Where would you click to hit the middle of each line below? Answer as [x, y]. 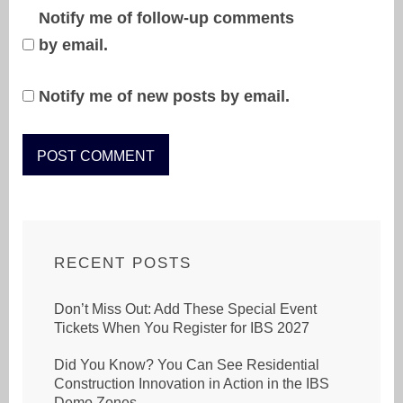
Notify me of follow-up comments [166, 18]
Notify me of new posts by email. [164, 96]
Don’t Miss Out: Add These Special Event [185, 309]
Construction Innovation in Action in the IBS [192, 383]
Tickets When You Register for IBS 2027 [182, 327]
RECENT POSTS [123, 263]
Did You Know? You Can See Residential [187, 364]
